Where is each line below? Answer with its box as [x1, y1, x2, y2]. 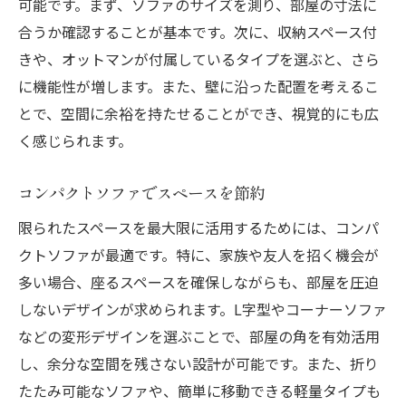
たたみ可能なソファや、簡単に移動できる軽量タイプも [18, 380, 381, 402]
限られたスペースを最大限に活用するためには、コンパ [18, 217, 379, 239]
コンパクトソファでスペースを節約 [18, 181, 265, 205]
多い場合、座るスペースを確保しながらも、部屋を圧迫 [18, 271, 379, 294]
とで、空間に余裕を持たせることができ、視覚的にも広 [18, 102, 379, 125]
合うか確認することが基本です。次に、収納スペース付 [18, 21, 377, 43]
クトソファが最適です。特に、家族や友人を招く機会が [18, 244, 379, 266]
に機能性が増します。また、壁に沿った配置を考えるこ [18, 75, 379, 98]
